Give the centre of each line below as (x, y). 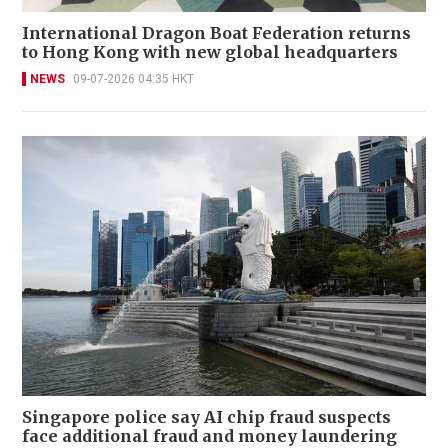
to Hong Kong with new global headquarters (210, 52)
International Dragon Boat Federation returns (216, 33)
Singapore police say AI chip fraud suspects (206, 416)
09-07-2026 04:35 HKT (133, 79)
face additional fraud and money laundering (209, 435)
